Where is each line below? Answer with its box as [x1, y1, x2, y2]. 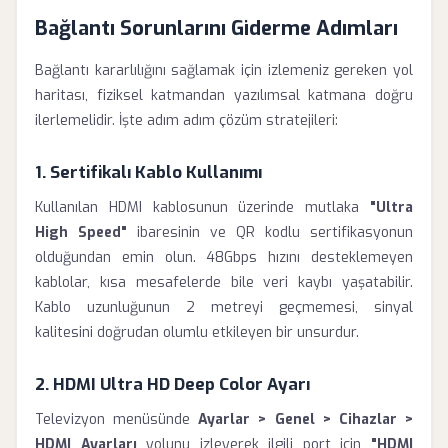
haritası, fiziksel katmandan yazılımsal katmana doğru [35, 86, 413, 105]
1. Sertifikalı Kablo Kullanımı [35, 161, 262, 183]
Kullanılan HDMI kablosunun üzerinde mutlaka [35, 198, 370, 217]
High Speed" [35, 223, 127, 242]
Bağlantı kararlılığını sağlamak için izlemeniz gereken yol [35, 61, 413, 80]
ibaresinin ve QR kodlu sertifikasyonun [127, 223, 413, 242]
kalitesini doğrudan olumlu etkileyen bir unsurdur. [35, 323, 359, 342]
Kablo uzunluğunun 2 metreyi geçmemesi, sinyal [35, 298, 413, 317]
